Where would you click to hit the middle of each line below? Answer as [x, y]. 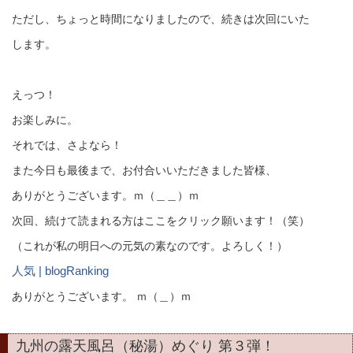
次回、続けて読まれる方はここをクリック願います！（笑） [161, 221]
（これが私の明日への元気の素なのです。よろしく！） [150, 246]
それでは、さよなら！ [67, 145]
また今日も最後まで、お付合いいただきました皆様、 [144, 170]
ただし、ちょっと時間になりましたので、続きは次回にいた [161, 19]
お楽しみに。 [45, 120]
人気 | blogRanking [60, 271]
